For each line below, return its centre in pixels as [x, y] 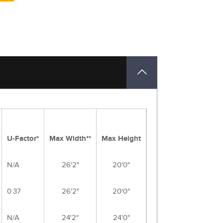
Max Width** [70, 139]
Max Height [121, 139]
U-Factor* [23, 139]
